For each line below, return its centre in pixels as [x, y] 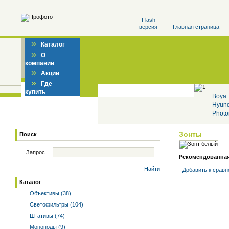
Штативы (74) [47, 216]
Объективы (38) [50, 193]
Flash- [150, 20]
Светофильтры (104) [56, 204]
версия [148, 27]
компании [40, 63]
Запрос [36, 152]
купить [35, 92]
